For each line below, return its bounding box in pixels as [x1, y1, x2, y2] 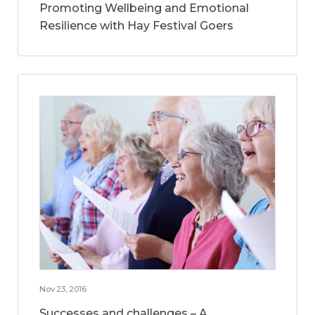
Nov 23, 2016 [39, 283, 86, 294]
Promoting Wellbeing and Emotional [39, 1, 249, 15]
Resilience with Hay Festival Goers [39, 19, 233, 33]
